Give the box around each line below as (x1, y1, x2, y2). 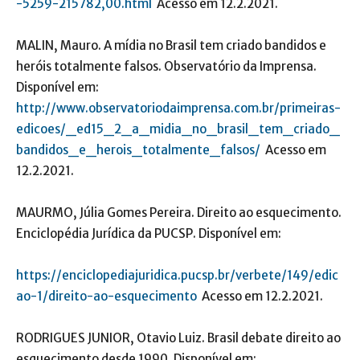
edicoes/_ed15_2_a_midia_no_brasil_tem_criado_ (16, 121, 340, 137)
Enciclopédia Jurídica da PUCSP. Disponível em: (16, 226, 281, 242)
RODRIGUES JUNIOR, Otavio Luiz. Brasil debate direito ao (16, 330, 341, 346)
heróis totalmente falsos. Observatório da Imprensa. (16, 59, 317, 75)
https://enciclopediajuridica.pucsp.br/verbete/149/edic (16, 268, 338, 284)
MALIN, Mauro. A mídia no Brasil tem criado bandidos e (16, 38, 326, 54)
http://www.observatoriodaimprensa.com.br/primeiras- (16, 100, 341, 117)
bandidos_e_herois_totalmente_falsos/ (16, 142, 260, 158)
